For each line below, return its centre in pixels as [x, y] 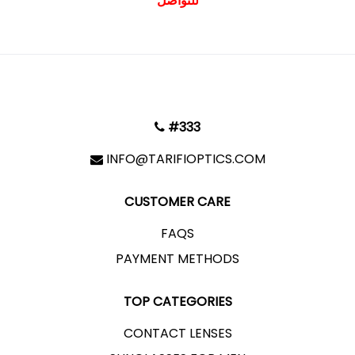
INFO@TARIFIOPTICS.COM [185, 159]
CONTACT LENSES [177, 333]
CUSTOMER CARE [177, 202]
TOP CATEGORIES [177, 302]
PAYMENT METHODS [177, 259]
